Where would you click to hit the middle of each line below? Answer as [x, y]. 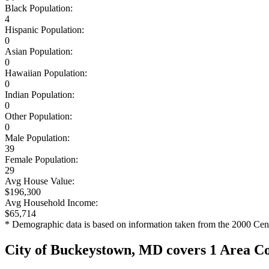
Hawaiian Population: [46, 73]
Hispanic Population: [44, 29]
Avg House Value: [40, 181]
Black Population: [39, 8]
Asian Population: [39, 51]
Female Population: [41, 159]
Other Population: [38, 116]
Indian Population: [40, 94]
